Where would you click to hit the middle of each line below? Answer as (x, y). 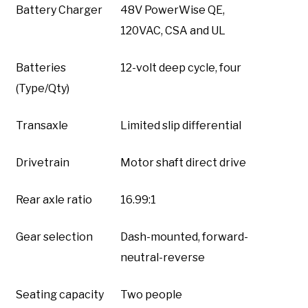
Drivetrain (43, 162)
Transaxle (42, 125)
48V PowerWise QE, (173, 10)
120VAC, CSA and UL (173, 30)
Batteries (41, 67)
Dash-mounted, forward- (184, 236)
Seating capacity (60, 294)
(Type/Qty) (43, 88)
